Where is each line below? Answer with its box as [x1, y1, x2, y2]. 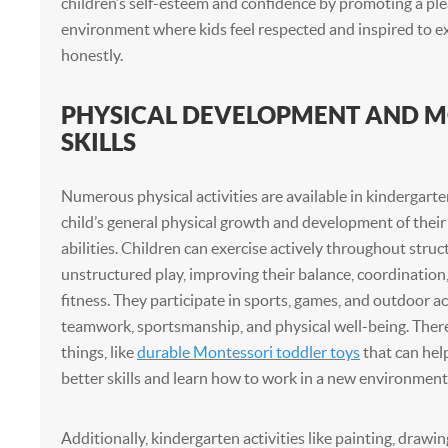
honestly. [60, 46, 123, 64]
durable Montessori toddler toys [136, 343, 360, 361]
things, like [60, 343, 137, 361]
